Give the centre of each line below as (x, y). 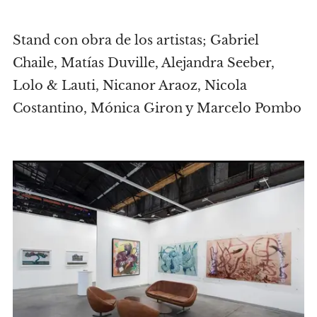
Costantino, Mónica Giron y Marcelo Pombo (157, 108)
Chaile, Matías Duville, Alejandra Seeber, (144, 63)
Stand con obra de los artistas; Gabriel (136, 40)
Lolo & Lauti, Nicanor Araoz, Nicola (130, 85)
